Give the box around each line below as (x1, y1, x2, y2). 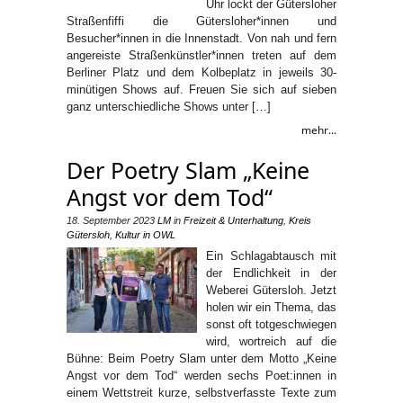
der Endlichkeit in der (206, 266, 336, 280)
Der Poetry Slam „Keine (67, 155, 309, 185)
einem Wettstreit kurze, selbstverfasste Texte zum (67, 386, 336, 399)
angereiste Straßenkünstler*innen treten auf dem (67, 49, 336, 62)
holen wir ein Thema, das (206, 300, 336, 314)
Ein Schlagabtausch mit (206, 249, 336, 263)
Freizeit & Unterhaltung (184, 215, 283, 226)
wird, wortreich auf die (206, 335, 336, 348)
